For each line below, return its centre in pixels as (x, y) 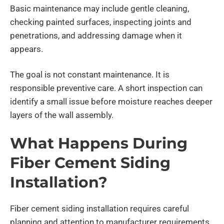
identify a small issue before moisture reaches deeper (111, 101)
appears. (26, 49)
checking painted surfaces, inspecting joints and (101, 22)
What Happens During (99, 143)
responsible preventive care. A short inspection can (106, 88)
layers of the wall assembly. (62, 115)
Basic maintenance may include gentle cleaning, (99, 8)
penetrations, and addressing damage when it (96, 35)
